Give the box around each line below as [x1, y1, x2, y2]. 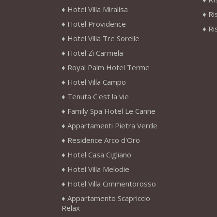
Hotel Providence [67, 19, 126, 29]
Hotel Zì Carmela [67, 48, 123, 58]
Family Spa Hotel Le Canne [67, 106, 155, 116]
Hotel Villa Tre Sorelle [67, 33, 139, 44]
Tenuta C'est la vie [67, 92, 129, 102]
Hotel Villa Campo [67, 77, 126, 87]
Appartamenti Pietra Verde [67, 121, 157, 131]
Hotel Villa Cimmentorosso [67, 179, 156, 189]
